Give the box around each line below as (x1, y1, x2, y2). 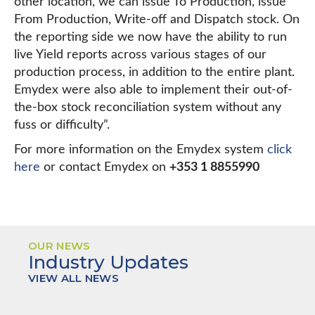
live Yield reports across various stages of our (14, 49, 266, 61)
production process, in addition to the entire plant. (14, 66, 295, 79)
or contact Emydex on (40, 161, 169, 174)
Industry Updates (28, 251, 188, 274)
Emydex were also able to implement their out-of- (14, 84, 292, 96)
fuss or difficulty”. (14, 119, 110, 131)
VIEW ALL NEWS (28, 271, 119, 285)
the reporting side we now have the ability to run (14, 31, 287, 44)
